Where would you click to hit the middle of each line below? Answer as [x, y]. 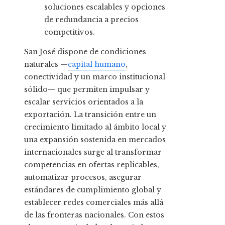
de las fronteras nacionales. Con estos [94, 215]
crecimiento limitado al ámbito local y [95, 127]
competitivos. [70, 32]
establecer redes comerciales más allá [94, 203]
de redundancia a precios [91, 20]
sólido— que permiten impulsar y [87, 90]
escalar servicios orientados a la [84, 102]
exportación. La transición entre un [90, 115]
